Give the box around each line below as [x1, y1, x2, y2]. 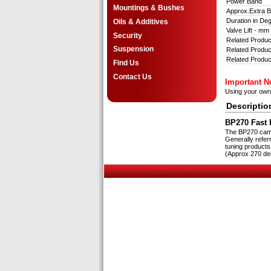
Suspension [113, 45, 154, 54]
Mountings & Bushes [113, 4, 184, 13]
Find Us [113, 58, 139, 67]
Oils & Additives [113, 18, 168, 27]
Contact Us [113, 72, 152, 81]
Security [113, 31, 142, 40]
